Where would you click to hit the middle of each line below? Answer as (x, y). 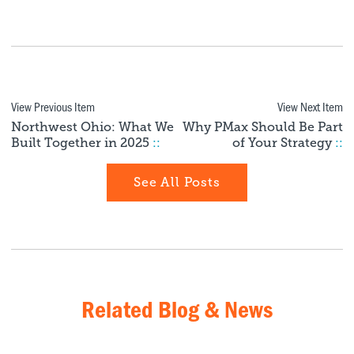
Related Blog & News (177, 309)
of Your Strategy (283, 143)
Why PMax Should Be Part (262, 128)
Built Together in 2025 (82, 143)
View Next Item (310, 107)
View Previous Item (53, 107)
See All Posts (177, 183)
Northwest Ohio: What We (93, 128)
